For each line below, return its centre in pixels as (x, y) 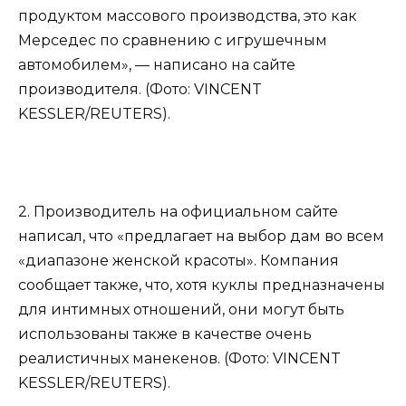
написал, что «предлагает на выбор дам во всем (201, 236)
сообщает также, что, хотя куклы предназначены (202, 285)
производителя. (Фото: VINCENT (140, 89)
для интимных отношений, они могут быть (181, 309)
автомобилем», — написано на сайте (157, 64)
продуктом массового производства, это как (188, 15)
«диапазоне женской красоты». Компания (179, 260)
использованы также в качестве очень (165, 333)
